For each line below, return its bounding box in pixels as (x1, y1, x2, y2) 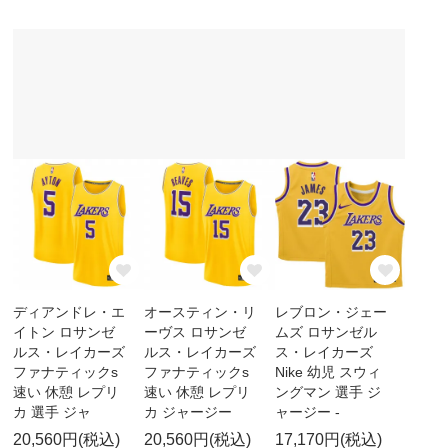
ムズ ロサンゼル (274, 324, 377, 341)
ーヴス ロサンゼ (143, 324, 246, 341)
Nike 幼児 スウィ (274, 364, 381, 381)
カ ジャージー (143, 404, 232, 421)
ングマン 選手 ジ (274, 384, 381, 401)
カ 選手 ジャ (13, 404, 92, 421)
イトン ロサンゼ (13, 324, 116, 341)
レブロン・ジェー (274, 304, 387, 321)
